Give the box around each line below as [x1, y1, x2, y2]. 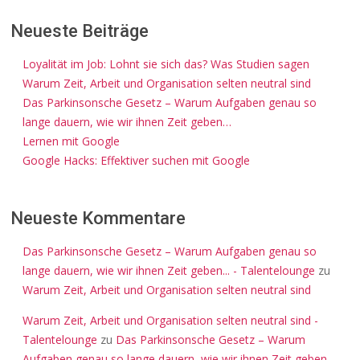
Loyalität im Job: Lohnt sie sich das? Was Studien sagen [22, 56, 309, 72]
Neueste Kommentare [10, 208, 186, 228]
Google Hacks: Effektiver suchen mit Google [22, 153, 250, 168]
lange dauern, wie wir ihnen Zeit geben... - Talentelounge [22, 263, 315, 278]
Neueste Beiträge [10, 21, 149, 41]
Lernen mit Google [22, 133, 120, 149]
